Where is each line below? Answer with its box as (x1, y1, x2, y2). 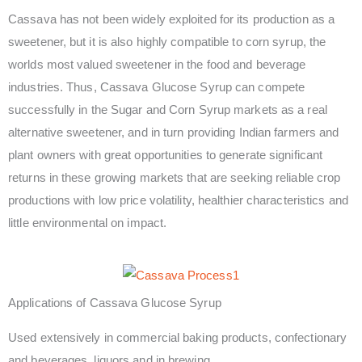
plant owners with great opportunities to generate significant (8, 147, 323, 162)
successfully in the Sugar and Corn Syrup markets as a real (8, 102, 327, 116)
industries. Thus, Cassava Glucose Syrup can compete (8, 79, 305, 94)
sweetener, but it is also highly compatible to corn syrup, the (8, 34, 326, 48)
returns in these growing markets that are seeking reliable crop (8, 170, 341, 184)
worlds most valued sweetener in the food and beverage (8, 57, 306, 71)
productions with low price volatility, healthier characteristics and (8, 192, 348, 207)
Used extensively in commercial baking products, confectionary (8, 330, 347, 345)
